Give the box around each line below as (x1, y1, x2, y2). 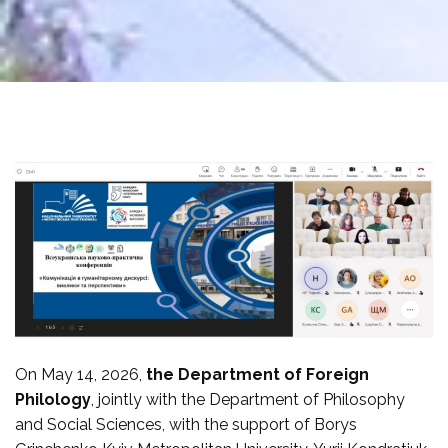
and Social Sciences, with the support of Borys (15, 414, 357, 434)
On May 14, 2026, (15, 364, 146, 384)
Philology (15, 389, 91, 409)
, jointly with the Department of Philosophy (91, 389, 405, 409)
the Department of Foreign (146, 364, 369, 384)
